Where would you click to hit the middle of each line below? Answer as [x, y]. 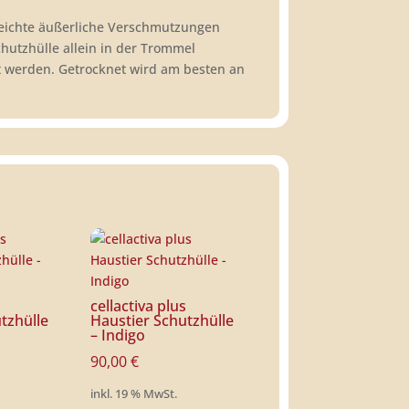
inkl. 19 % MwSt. [134, 394]
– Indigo [118, 335]
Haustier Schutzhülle [163, 320]
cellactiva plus [139, 306]
